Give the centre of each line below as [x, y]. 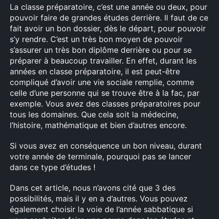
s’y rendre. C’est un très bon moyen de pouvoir [96, 39]
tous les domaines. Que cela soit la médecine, [94, 114]
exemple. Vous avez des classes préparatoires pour [105, 104]
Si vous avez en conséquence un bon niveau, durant [106, 146]
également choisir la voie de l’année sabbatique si [101, 209]
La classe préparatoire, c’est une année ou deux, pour [109, 7]
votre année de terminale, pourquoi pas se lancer [100, 156]
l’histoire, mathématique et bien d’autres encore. [98, 125]
